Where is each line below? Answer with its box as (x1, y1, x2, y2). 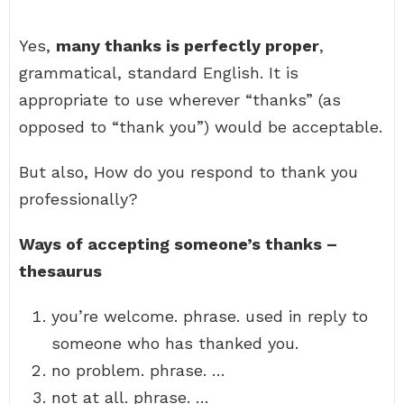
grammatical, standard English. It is (19, 63, 298, 82)
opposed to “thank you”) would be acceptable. (19, 117, 382, 136)
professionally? (19, 189, 138, 208)
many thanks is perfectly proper (56, 36, 319, 55)
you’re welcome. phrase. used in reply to (51, 307, 368, 326)
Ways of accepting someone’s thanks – (19, 234, 337, 253)
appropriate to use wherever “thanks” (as (19, 90, 341, 109)
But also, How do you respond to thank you (19, 162, 358, 181)
